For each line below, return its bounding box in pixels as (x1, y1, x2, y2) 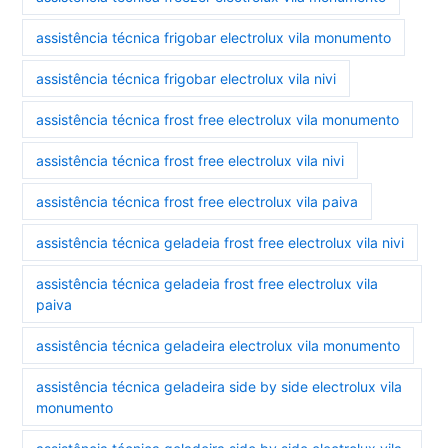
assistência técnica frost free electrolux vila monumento (36, 111, 400, 129)
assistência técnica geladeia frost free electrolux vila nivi (36, 234, 405, 252)
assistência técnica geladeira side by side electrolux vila (36, 378, 403, 396)
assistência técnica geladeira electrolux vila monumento (36, 337, 401, 355)
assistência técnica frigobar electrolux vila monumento (36, 29, 392, 47)
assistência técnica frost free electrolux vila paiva (36, 193, 359, 211)
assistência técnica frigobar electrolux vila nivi (36, 70, 337, 88)
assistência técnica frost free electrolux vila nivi (36, 152, 345, 170)
